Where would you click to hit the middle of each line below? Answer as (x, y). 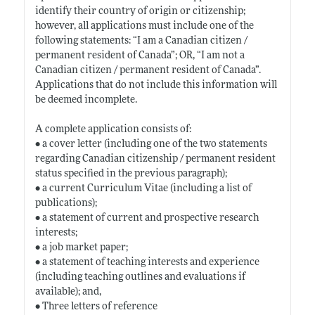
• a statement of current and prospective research (147, 218)
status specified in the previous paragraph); (131, 174)
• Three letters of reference (96, 307)
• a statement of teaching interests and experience (147, 262)
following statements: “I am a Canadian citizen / (141, 41)
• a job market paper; (81, 247)
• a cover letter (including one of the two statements (151, 144)
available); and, (68, 292)
